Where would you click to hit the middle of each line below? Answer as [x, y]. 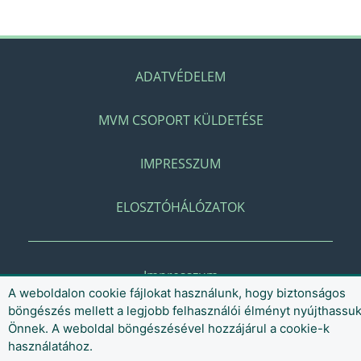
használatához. [50, 346]
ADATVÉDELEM [180, 77]
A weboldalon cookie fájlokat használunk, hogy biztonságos [177, 293]
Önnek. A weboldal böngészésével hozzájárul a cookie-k [169, 328]
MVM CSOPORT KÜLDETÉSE [180, 120]
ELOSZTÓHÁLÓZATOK [180, 207]
